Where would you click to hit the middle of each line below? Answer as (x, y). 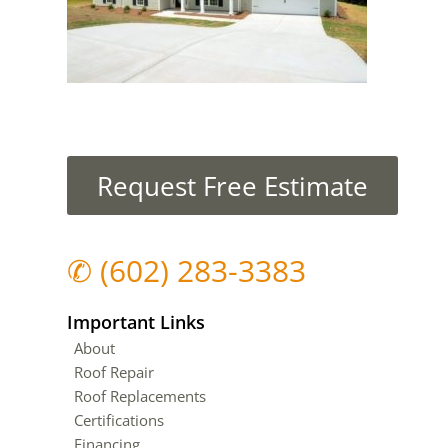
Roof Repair (114, 371)
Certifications (119, 419)
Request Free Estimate (232, 185)
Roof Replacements (140, 395)
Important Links (136, 321)
